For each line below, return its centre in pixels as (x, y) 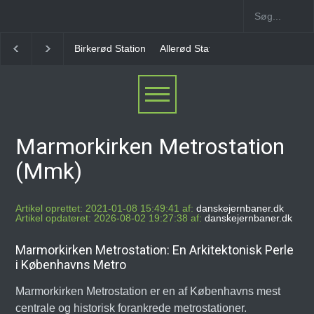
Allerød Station (107, 48)
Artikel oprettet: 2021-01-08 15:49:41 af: (105, 208)
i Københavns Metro (71, 265)
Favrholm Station (191, 48)
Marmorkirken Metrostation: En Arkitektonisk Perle (155, 250)
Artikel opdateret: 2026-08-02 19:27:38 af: (109, 218)
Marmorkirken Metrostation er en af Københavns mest (148, 291)
